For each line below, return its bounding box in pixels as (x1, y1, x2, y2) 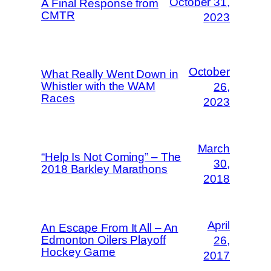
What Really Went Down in (41, 68, 178, 81)
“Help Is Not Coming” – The (41, 151, 181, 164)
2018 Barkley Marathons (41, 163, 168, 176)
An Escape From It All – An (41, 221, 178, 235)
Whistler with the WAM (41, 80, 155, 93)
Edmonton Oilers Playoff (41, 233, 166, 247)
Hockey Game (41, 246, 116, 259)
